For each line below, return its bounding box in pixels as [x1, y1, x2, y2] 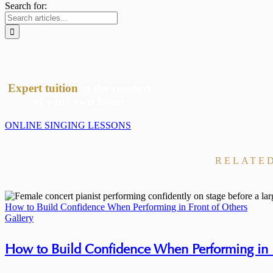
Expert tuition [7, 82, 78, 95]
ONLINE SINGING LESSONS [5, 120, 131, 131]
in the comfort [77, 82, 151, 95]
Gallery [5, 213, 34, 224]
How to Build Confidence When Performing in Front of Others [5, 202, 247, 213]
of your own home [34, 95, 126, 108]
